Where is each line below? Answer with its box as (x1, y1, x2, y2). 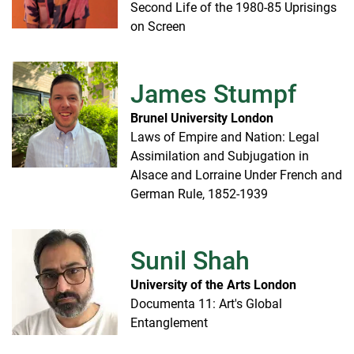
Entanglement (130, 315, 208, 331)
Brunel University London (130, 110, 273, 126)
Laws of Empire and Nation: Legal (130, 129, 319, 145)
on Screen (130, 19, 186, 35)
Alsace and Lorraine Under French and (130, 167, 342, 183)
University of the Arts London (130, 277, 296, 293)
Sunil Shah (130, 246, 250, 277)
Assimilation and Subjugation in (130, 148, 309, 164)
